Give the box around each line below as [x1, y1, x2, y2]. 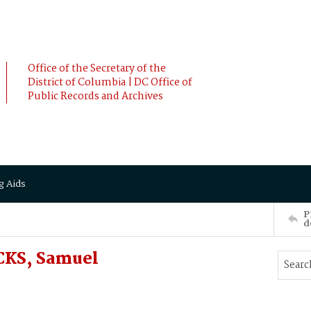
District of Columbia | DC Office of [28, 74, 192, 91]
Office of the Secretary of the [28, 60, 166, 77]
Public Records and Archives [28, 88, 163, 105]
